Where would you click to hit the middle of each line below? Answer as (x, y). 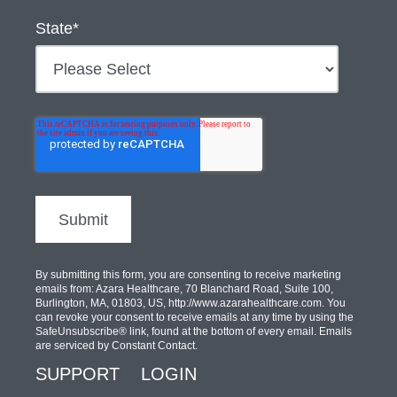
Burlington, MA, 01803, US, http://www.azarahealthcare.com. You (191, 303)
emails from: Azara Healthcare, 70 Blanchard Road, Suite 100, (184, 288)
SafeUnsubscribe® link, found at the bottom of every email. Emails (194, 331)
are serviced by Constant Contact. (117, 345)
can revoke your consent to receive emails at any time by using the (195, 317)
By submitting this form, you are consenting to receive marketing (188, 274)
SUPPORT (78, 374)
